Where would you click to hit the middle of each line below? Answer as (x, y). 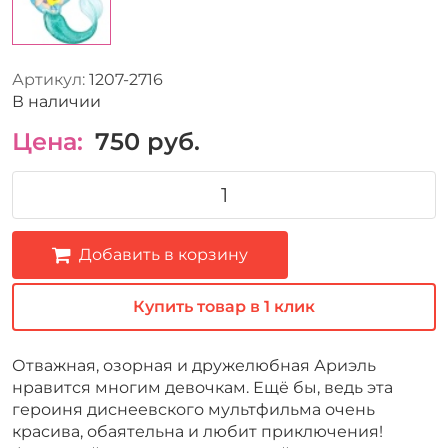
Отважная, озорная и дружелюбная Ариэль (194, 365)
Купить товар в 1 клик (224, 306)
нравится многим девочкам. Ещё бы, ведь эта (202, 387)
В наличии (56, 101)
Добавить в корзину (163, 254)
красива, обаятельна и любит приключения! (197, 431)
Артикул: (48, 79)
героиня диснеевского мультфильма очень (193, 409)
